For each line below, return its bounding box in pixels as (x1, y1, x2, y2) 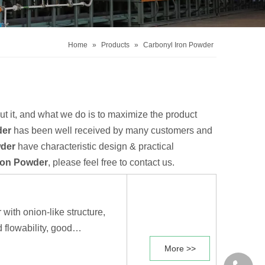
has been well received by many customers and (11, 125, 212, 135)
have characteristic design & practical (15, 141, 174, 151)
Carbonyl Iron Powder (143, 41, 214, 49)
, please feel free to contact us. (48, 157, 174, 167)
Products (101, 41, 130, 49)
